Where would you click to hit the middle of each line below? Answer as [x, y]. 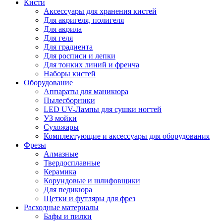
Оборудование [48, 83]
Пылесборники [69, 101]
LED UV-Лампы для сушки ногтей [103, 110]
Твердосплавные [72, 163]
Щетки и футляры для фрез [89, 199]
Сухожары [61, 127]
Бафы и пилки [68, 217]
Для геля [58, 38]
